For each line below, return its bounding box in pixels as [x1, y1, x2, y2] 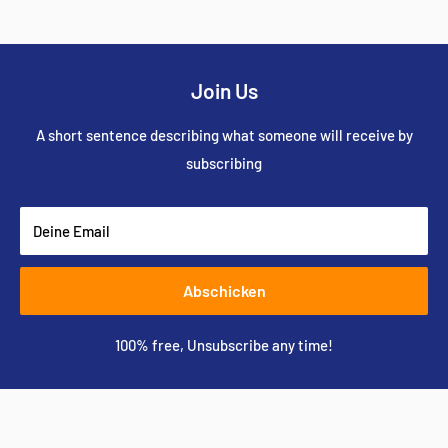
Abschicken [182, 280, 266, 300]
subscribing [186, 153, 262, 172]
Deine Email [33, 221, 110, 240]
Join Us [190, 77, 258, 103]
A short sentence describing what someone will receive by [35, 125, 413, 144]
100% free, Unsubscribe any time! [115, 335, 333, 354]
